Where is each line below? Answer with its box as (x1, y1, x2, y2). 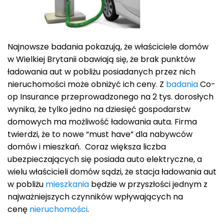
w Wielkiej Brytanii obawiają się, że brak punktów (7, 53, 195, 65)
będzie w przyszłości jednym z (89, 178, 207, 190)
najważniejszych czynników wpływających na (7, 191, 183, 203)
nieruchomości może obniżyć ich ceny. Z (7, 78, 166, 90)
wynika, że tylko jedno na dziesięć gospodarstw (7, 103, 190, 115)
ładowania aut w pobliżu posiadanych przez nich (7, 66, 195, 78)
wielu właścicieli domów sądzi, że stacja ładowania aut (7, 166, 216, 178)
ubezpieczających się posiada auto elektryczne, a (7, 153, 202, 165)
